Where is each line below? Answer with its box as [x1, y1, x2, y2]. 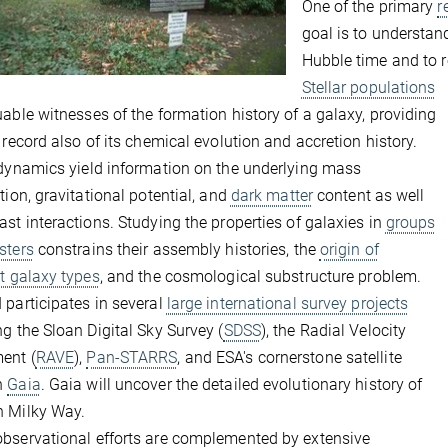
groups [385, 213, 436, 232]
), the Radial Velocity [260, 321, 407, 340]
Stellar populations [301, 78, 436, 97]
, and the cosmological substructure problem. [99, 267, 422, 286]
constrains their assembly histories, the [33, 240, 320, 259]
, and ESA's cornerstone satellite [177, 348, 402, 367]
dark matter [230, 186, 313, 205]
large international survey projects [166, 294, 409, 313]
